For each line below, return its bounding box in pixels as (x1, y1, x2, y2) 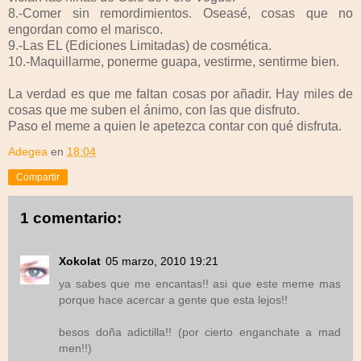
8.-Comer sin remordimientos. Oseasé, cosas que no (8, 6, 353, 20)
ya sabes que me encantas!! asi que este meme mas (59, 277, 341, 291)
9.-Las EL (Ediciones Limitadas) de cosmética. (8, 38, 272, 52)
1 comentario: (20, 209, 122, 226)
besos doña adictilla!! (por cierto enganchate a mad (59, 326, 341, 339)
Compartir (16, 171, 60, 183)
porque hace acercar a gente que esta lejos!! (59, 293, 288, 307)
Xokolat (59, 255, 101, 268)
